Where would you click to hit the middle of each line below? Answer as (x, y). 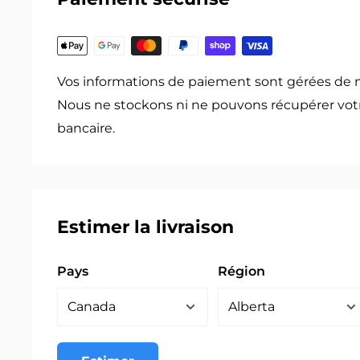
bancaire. (86, 129)
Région (241, 271)
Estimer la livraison (145, 227)
